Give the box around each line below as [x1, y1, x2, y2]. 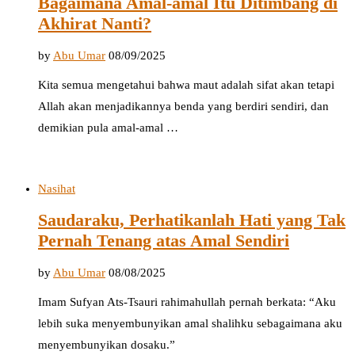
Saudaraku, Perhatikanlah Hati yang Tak [38, 210, 345, 231]
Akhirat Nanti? [38, 13, 151, 34]
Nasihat [38, 181, 75, 195]
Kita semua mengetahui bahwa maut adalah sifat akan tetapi [38, 78, 334, 91]
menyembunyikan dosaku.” [38, 338, 175, 352]
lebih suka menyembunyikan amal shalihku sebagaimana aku [38, 317, 342, 330]
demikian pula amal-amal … [38, 120, 178, 134]
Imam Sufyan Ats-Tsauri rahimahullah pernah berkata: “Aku [38, 296, 336, 309]
